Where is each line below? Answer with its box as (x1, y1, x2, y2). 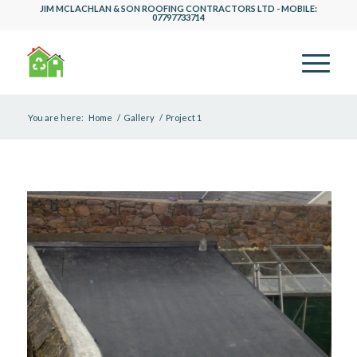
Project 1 (165, 112, 202, 123)
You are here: (27, 112, 84, 123)
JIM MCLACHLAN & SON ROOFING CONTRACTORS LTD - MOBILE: (39, 3, 317, 14)
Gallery (123, 112, 155, 123)
